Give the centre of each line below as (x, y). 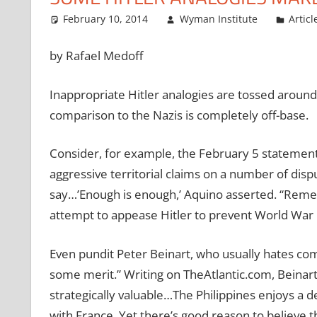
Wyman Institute (218, 18)
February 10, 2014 (106, 18)
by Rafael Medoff (97, 56)
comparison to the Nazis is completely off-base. (179, 115)
